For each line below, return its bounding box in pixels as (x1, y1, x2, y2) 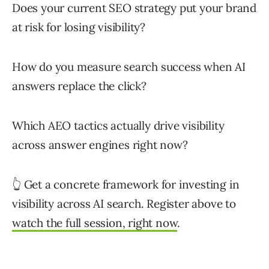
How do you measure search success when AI (12, 59, 246, 74)
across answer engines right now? (12, 138, 188, 153)
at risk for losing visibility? (12, 20, 146, 35)
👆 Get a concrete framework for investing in (12, 177, 240, 192)
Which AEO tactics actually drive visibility (12, 118, 225, 133)
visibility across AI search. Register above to (12, 196, 236, 211)
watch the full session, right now (12, 216, 178, 231)
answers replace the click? (12, 79, 147, 94)
